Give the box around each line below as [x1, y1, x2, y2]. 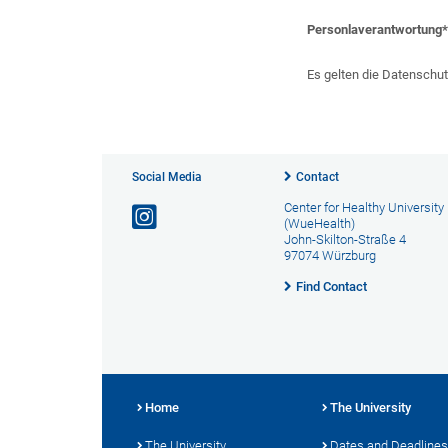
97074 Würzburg [283, 248, 376, 263]
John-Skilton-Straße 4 [283, 232, 406, 247]
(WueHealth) [283, 216, 355, 231]
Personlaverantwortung [307, 22, 443, 37]
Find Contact [295, 279, 367, 294]
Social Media [132, 170, 202, 184]
